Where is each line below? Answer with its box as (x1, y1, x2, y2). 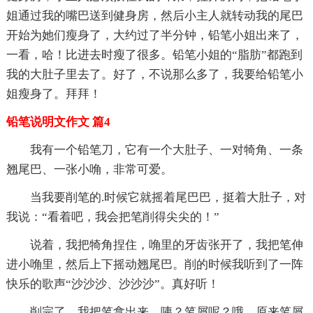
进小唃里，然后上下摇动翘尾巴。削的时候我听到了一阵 (6, 257, 303, 271)
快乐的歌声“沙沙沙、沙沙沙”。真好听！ (6, 277, 219, 291)
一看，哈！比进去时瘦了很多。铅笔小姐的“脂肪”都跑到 (6, 48, 303, 61)
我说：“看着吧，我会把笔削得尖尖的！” (6, 210, 219, 224)
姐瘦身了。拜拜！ (6, 87, 101, 101)
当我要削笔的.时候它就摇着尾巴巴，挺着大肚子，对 (29, 190, 306, 204)
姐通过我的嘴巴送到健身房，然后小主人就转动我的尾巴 (6, 8, 303, 22)
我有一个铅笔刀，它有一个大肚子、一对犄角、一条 (29, 143, 303, 156)
